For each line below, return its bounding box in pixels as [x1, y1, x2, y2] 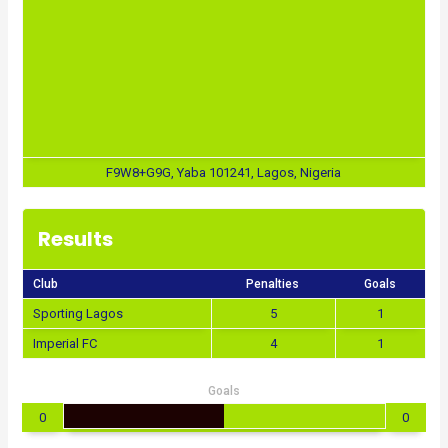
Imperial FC [32, 335, 97, 351]
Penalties [246, 276, 300, 291]
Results [37, 224, 113, 253]
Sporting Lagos [32, 305, 123, 321]
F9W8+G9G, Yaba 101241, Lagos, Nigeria [106, 164, 342, 180]
